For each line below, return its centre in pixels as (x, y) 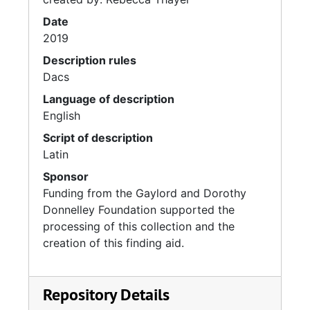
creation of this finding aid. (113, 243)
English (62, 116)
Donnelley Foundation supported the (139, 210)
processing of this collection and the (139, 226)
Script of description (98, 138)
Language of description (109, 99)
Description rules (90, 60)
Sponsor (66, 176)
